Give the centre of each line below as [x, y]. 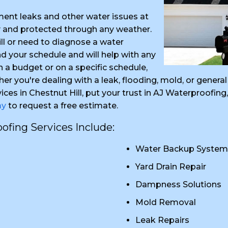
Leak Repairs [162, 220]
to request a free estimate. [62, 106]
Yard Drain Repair [171, 167]
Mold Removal [166, 202]
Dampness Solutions [178, 184]
